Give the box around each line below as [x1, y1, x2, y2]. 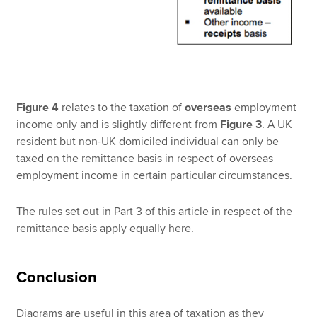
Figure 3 [220, 117, 263, 132]
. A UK [262, 117, 293, 132]
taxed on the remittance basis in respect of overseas [16, 151, 274, 166]
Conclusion [16, 267, 98, 287]
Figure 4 [16, 100, 59, 115]
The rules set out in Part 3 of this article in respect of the [16, 204, 293, 219]
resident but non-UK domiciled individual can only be [16, 134, 279, 149]
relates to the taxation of [59, 100, 185, 115]
